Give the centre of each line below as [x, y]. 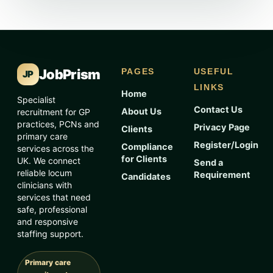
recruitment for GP [54, 112]
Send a [208, 163]
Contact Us [218, 110]
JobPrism [70, 75]
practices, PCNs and [58, 124]
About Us [141, 112]
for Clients [144, 159]
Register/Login [226, 145]
